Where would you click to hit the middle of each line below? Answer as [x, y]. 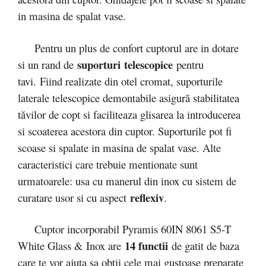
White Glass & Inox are [69, 246]
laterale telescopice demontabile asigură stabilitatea [129, 97]
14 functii [145, 246]
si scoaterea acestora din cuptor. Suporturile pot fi [125, 131]
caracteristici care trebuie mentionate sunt [108, 164]
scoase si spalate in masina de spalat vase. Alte [119, 147]
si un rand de [47, 64]
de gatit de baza [204, 246]
